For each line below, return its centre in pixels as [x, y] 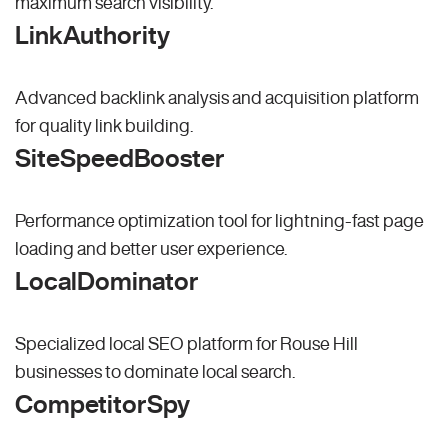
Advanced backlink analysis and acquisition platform [217, 97]
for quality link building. [104, 125]
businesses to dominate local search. [155, 371]
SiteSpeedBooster [120, 158]
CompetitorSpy [102, 404]
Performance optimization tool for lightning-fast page [219, 220]
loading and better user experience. [151, 248]
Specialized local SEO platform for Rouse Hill [186, 343]
